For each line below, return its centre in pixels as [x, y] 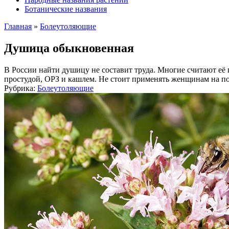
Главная [18, 26]
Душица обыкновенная [69, 48]
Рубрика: [20, 88]
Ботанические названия [66, 9]
